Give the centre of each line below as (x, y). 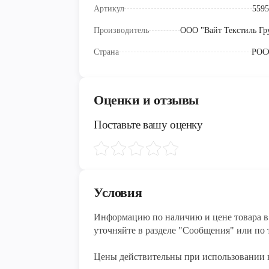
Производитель (121, 31)
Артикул (109, 9)
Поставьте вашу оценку (148, 125)
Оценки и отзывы (146, 100)
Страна (106, 52)
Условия (118, 193)
